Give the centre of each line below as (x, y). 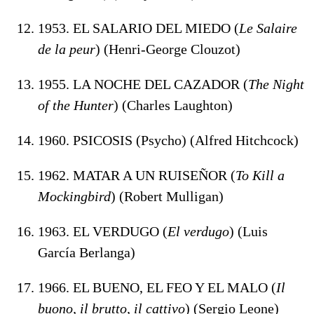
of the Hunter (76, 105)
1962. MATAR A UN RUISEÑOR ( (137, 175)
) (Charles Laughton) (173, 105)
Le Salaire (268, 28)
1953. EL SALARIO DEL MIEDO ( (138, 28)
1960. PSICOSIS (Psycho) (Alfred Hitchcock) (168, 140)
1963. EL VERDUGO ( (103, 231)
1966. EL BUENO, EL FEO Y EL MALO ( (157, 287)
